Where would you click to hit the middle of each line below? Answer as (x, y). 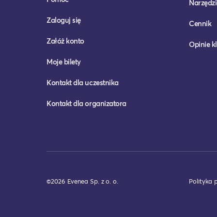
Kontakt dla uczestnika (83, 83)
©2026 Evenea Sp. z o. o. (83, 181)
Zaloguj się (64, 20)
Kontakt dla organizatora (86, 103)
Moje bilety (64, 62)
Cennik (200, 23)
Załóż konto (65, 41)
